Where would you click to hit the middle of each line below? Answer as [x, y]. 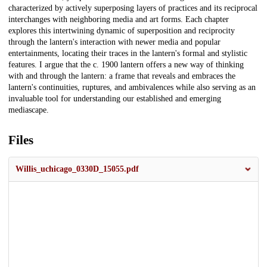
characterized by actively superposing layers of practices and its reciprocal [133, 8]
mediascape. [29, 110]
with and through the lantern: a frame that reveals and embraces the [122, 76]
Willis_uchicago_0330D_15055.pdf [77, 169]
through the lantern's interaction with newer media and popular [114, 42]
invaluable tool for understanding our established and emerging [115, 99]
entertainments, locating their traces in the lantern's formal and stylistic [128, 54]
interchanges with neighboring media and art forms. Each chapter [119, 20]
